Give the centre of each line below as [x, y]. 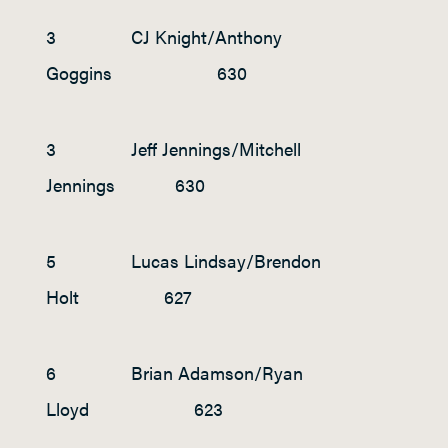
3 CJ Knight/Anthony [164, 37]
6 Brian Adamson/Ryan [174, 373]
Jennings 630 [125, 185]
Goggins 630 [146, 73]
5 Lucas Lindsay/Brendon [183, 261]
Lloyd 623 [134, 409]
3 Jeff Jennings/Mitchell [173, 149]
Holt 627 [119, 297]
